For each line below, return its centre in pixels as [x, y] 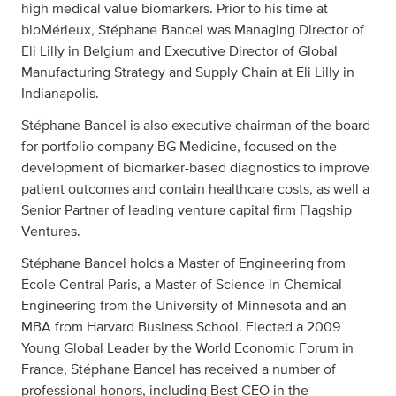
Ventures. [51, 232]
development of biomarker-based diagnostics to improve [195, 168]
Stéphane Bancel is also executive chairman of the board [196, 126]
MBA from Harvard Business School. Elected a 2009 [181, 327]
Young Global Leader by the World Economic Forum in [187, 348]
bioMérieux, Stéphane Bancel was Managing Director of [193, 30]
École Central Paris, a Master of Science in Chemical [182, 285]
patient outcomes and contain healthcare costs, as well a [195, 189]
